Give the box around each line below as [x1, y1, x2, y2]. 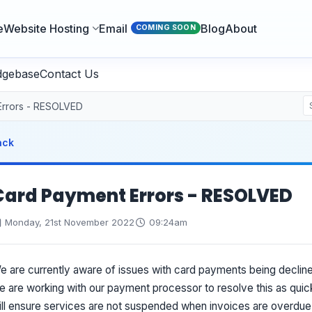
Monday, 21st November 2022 [2, 216, 135, 228]
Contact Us [39, 67, 99, 81]
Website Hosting [3, 21, 90, 36]
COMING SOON [135, 23, 196, 32]
